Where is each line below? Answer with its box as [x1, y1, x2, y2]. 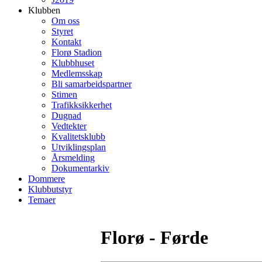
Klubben [28, 5, 60, 15]
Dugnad [51, 111, 81, 120]
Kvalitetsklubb [51, 132, 105, 142]
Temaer [28, 195, 56, 205]
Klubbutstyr [28, 184, 72, 194]
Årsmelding [51, 153, 95, 163]
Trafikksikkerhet [51, 100, 112, 110]
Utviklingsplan [51, 142, 106, 152]
